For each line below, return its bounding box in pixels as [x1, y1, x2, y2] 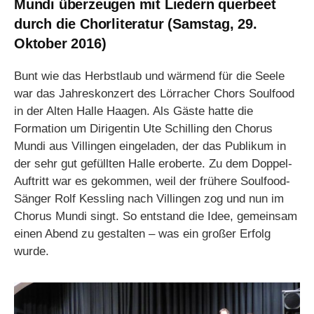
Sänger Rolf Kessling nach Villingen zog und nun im [14, 192, 284, 206]
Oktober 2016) [14, 36, 107, 52]
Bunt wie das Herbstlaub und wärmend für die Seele [14, 69, 285, 83]
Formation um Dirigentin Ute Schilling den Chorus [14, 122, 273, 136]
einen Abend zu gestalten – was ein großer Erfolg [14, 227, 271, 241]
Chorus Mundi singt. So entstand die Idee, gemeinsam [14, 210, 297, 224]
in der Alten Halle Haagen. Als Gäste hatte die [14, 104, 253, 118]
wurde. [14, 245, 49, 259]
